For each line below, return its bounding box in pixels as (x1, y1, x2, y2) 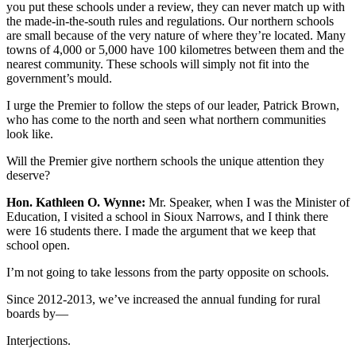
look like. (6, 126, 53, 141)
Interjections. (6, 333, 71, 347)
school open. (6, 238, 70, 252)
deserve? (6, 168, 50, 182)
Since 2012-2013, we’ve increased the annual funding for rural (6, 292, 320, 306)
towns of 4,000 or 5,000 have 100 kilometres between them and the (6, 42, 344, 56)
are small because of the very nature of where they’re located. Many (6, 28, 346, 42)
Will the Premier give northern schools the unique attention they (6, 153, 324, 168)
